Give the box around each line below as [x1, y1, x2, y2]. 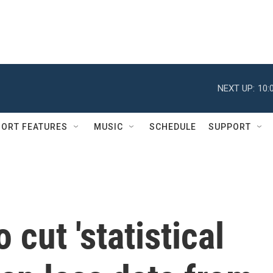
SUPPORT [208, 122, 251, 132]
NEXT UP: [218, 82, 255, 94]
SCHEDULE [149, 122, 196, 132]
